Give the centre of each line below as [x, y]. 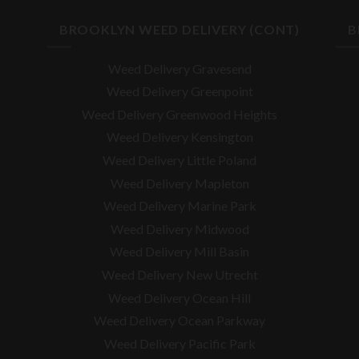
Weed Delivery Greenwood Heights [179, 114]
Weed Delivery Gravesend [179, 68]
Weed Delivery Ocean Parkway [179, 321]
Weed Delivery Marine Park [179, 206]
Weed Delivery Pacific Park [179, 343]
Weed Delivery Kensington [179, 137]
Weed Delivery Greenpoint [179, 91]
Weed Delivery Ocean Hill [179, 297]
